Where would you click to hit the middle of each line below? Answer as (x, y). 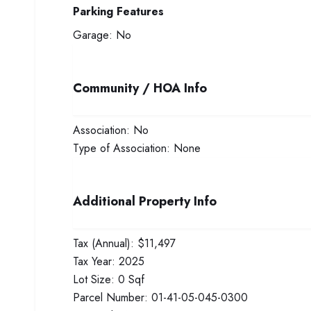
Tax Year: (94, 261)
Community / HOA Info (140, 88)
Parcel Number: (110, 297)
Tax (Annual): (103, 243)
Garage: (93, 35)
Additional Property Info (145, 201)
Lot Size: (94, 279)
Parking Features (118, 11)
